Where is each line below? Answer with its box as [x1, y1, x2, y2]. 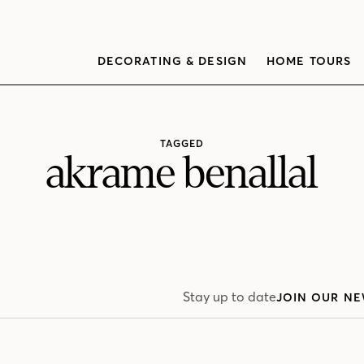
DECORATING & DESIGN [97, 54, 247, 68]
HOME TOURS [266, 54, 352, 68]
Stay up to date [182, 288, 276, 305]
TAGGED [160, 137, 204, 150]
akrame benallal [46, 150, 318, 197]
